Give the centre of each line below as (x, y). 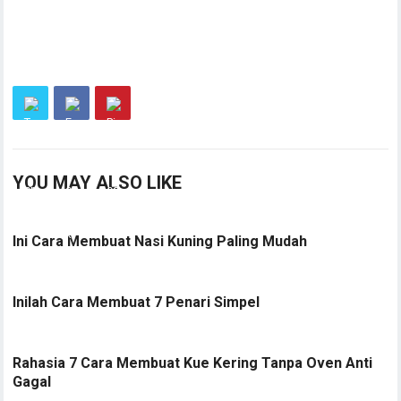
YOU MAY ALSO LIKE (98, 182)
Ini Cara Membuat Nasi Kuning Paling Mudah (160, 241)
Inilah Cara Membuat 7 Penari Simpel (137, 302)
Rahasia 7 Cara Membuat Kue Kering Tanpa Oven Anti (193, 363)
